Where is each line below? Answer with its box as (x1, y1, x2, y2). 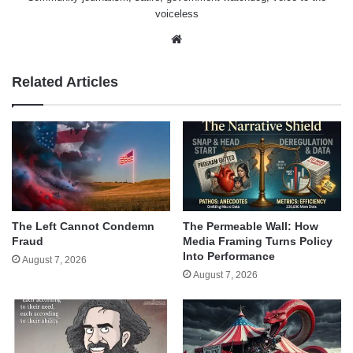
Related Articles (12, 74, 118, 91)
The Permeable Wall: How (183, 219, 318, 232)
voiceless (154, 8, 199, 20)
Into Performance (183, 249, 275, 262)
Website (185, 32, 227, 46)
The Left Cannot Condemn (12, 219, 154, 232)
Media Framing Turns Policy (183, 234, 333, 247)
